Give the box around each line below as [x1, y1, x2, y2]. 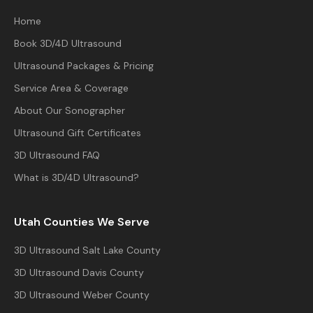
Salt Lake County [82, 244, 161, 256]
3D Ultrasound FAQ [14, 149, 100, 161]
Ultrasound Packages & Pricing [14, 59, 154, 72]
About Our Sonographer [14, 104, 125, 117]
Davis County [82, 266, 144, 279]
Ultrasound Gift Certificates [14, 126, 141, 139]
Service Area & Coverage [14, 82, 129, 94]
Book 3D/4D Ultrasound [14, 37, 122, 50]
